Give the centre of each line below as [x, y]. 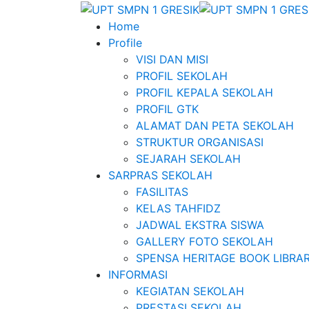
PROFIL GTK [167, 109]
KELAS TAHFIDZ [178, 208]
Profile [125, 42]
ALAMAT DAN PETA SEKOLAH [215, 125]
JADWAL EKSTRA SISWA [200, 225]
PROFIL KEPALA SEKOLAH [205, 92]
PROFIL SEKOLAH [182, 76]
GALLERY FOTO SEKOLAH [205, 241]
